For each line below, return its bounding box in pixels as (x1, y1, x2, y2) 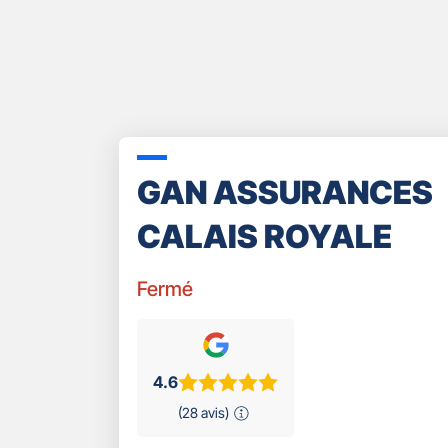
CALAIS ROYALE (137, 216, 392, 256)
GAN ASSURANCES (137, 172, 433, 212)
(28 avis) (178, 404, 229, 422)
